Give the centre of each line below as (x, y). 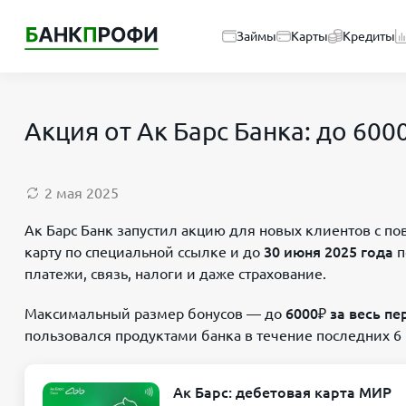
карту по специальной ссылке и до (144, 252)
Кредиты (369, 36)
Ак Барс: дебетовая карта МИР (282, 392)
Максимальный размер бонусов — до (155, 314)
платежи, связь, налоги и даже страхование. (175, 274)
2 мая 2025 (82, 193)
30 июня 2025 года (329, 252)
